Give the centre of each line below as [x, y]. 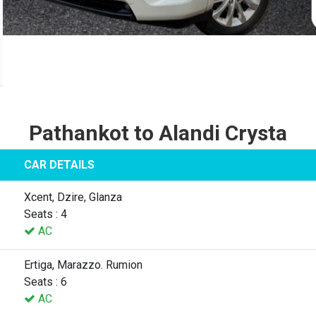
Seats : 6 [45, 281]
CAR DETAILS [59, 164]
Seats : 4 [45, 214]
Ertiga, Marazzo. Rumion [83, 265]
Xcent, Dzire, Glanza [73, 197]
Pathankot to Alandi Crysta [158, 133]
